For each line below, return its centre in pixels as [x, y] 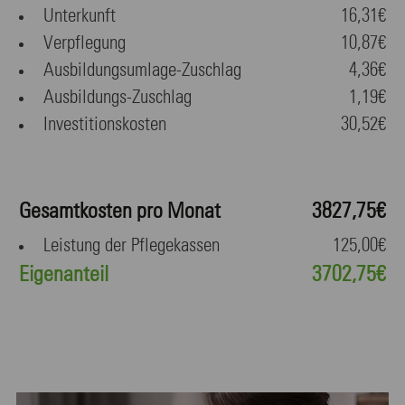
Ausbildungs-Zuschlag [118, 98]
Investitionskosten [105, 125]
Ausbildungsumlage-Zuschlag [142, 71]
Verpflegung [85, 43]
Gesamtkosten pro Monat [120, 211]
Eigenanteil [64, 274]
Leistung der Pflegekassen [132, 246]
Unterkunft [80, 16]
